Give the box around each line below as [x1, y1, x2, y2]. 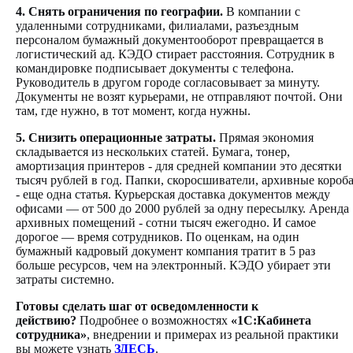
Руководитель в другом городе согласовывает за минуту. [16, 76, 320, 90]
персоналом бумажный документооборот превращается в [16, 33, 324, 47]
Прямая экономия [216, 131, 314, 145]
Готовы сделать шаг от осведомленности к [16, 299, 258, 314]
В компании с [223, 5, 300, 19]
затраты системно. [16, 273, 114, 287]
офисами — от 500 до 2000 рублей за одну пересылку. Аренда [16, 202, 349, 216]
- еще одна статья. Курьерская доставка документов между [16, 188, 330, 202]
